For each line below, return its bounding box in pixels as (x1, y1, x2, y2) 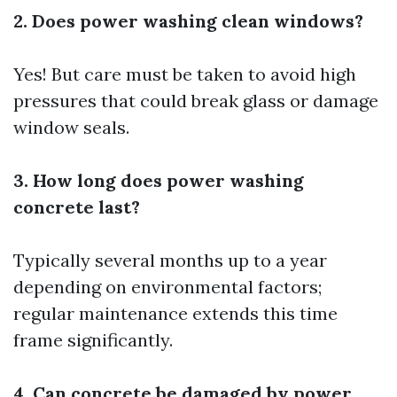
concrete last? (13, 196, 140, 218)
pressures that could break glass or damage (13, 90, 378, 112)
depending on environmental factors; (13, 276, 322, 298)
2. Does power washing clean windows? (13, 10, 363, 32)
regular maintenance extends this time (13, 302, 338, 324)
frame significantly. (13, 329, 173, 351)
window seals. (13, 116, 129, 138)
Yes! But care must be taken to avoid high (13, 63, 356, 85)
